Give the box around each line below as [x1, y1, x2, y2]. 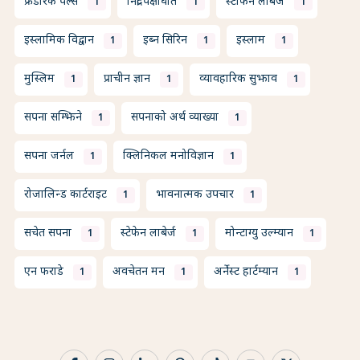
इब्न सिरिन [143, 33, 187, 49]
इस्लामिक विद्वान [24, 33, 94, 49]
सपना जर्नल [24, 149, 74, 165]
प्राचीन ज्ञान [104, 72, 150, 88]
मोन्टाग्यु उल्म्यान [225, 226, 293, 242]
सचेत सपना [24, 226, 72, 242]
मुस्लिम [24, 72, 55, 88]
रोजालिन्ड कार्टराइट [24, 187, 107, 203]
